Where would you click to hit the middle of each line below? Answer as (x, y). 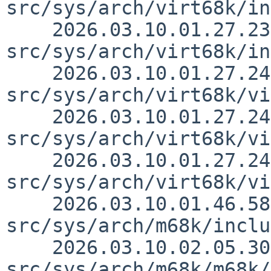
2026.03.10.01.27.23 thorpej (29, 29)
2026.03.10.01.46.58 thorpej (29, 204)
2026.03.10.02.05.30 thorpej (29, 247)
